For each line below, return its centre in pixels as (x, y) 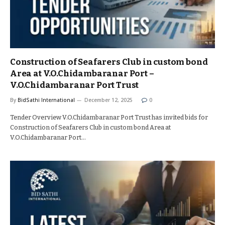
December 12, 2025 (108, 100)
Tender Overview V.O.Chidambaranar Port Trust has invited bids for (109, 117)
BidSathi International (46, 100)
